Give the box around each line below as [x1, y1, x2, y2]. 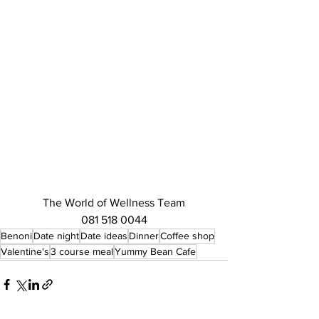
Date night [33, 230, 79, 241]
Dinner [129, 230, 159, 241]
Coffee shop [160, 230, 214, 241]
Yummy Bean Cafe [115, 246, 196, 257]
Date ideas [80, 230, 127, 241]
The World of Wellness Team [43, 197, 185, 209]
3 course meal [51, 246, 113, 257]
